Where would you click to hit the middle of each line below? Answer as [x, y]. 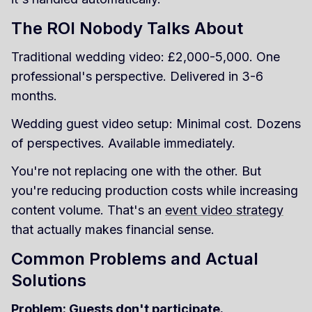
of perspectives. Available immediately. [123, 143]
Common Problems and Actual [135, 258]
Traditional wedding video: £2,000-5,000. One [146, 56]
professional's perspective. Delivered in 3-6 [137, 76]
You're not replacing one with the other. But [136, 171]
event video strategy [224, 210]
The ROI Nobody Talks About [127, 28]
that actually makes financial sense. [113, 229]
